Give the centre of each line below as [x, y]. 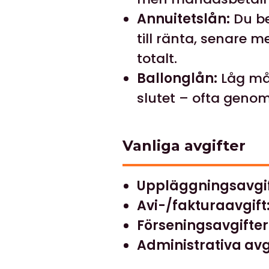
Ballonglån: [177, 79]
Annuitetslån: [183, 19]
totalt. [157, 59]
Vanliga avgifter [184, 146]
